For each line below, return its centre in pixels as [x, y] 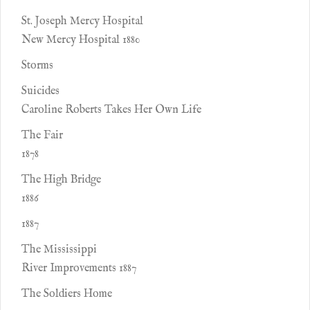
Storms [37, 66]
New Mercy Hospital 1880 [81, 40]
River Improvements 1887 [79, 268]
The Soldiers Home [67, 294]
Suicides [40, 91]
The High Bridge [61, 180]
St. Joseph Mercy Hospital [82, 21]
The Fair [42, 136]
